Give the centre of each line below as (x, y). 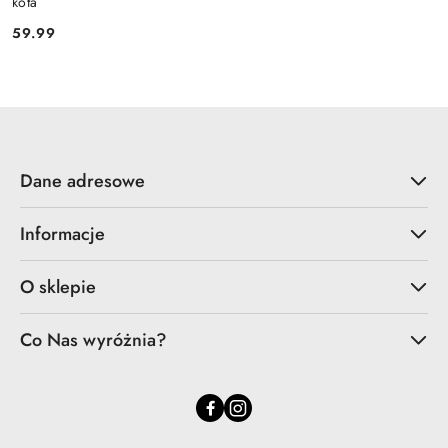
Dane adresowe (82, 180)
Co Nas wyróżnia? (93, 339)
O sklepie (58, 286)
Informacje (62, 233)
